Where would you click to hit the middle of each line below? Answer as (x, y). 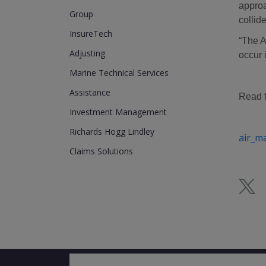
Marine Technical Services (119, 73)
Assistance (90, 92)
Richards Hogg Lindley (112, 132)
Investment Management (118, 112)
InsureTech (91, 34)
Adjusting (87, 53)
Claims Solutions (101, 151)
